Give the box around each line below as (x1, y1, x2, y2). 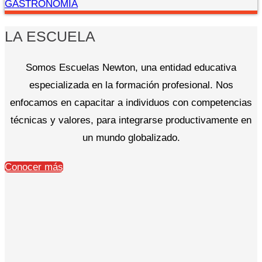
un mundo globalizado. (82, 132, 180, 143)
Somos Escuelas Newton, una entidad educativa (26, 61, 236, 73)
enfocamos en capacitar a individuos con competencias (10, 96, 252, 108)
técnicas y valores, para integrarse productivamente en (11, 114, 251, 126)
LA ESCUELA (5, 28, 95, 44)
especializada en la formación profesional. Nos (29, 79, 233, 91)
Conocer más (5, 161, 63, 173)
